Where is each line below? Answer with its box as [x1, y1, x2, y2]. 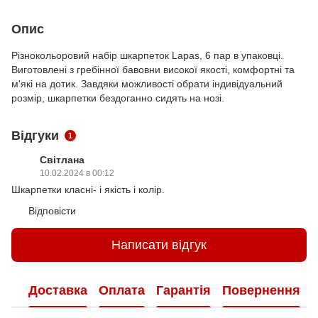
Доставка [28, 283, 87, 297]
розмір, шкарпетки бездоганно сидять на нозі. [11, 92, 224, 104]
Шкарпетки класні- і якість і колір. [11, 184, 165, 196]
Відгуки [11, 128, 59, 143]
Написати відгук [111, 237, 207, 252]
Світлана [40, 154, 84, 166]
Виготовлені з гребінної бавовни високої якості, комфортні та [11, 64, 295, 76]
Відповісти [28, 205, 76, 217]
